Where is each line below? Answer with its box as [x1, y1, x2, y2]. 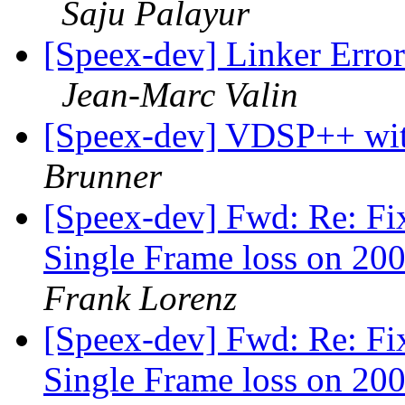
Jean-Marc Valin [61, 75, 298, 115]
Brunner [43, 156, 162, 196]
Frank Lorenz [43, 278, 237, 318]
